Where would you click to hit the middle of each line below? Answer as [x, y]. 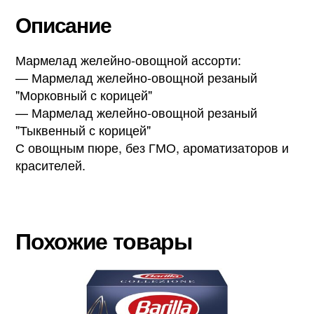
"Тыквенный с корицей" [83, 129]
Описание [63, 24]
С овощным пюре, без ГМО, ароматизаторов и [152, 147]
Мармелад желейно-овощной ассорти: [129, 59]
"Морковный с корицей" [84, 94]
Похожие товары [104, 240]
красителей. [51, 164]
